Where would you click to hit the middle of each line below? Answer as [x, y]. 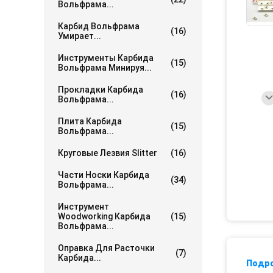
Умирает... [80, 36]
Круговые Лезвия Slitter [108, 153]
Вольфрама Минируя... [105, 68]
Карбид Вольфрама [99, 26]
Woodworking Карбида [104, 216]
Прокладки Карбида [101, 90]
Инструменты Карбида [106, 58]
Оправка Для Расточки [106, 248]
